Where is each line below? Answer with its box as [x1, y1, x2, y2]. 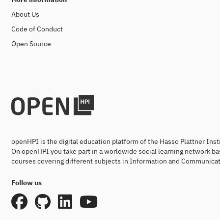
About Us [11, 10, 39, 19]
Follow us [11, 178, 42, 187]
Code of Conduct [11, 25, 63, 33]
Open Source [11, 39, 51, 48]
